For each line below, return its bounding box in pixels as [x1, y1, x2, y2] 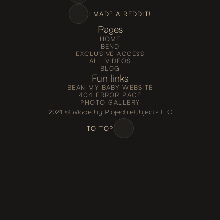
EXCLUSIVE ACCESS [76, 50, 144, 57]
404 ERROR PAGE [79, 91, 141, 99]
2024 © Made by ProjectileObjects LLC [48, 108, 172, 117]
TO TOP [86, 124, 114, 132]
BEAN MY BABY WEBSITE [67, 83, 153, 91]
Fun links [92, 72, 128, 84]
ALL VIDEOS [89, 57, 131, 65]
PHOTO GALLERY [80, 98, 140, 106]
